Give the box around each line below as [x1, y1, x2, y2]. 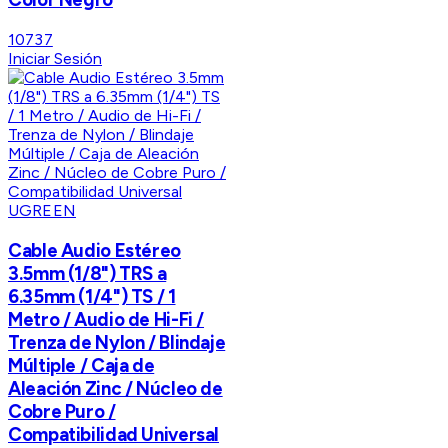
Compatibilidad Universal [8, 422, 220, 446]
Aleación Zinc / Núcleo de [8, 376, 223, 400]
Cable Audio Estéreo [8, 238, 181, 262]
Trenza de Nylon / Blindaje [8, 330, 226, 354]
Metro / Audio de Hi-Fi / [8, 307, 205, 331]
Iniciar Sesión [8, 48, 102, 68]
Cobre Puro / [8, 399, 116, 423]
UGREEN [8, 200, 76, 220]
